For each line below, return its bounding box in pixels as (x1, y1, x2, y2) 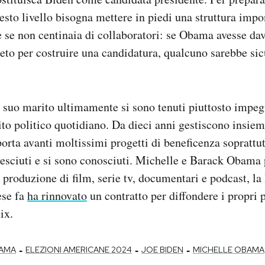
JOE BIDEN (141, 244, 183, 256)
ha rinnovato (27, 188, 87, 204)
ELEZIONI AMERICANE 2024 (25, 244, 132, 256)
